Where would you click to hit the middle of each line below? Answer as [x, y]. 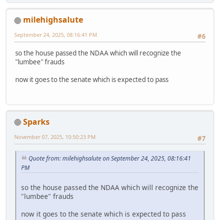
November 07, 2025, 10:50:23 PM [55, 137]
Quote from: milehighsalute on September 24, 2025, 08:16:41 [110, 159]
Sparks [36, 122]
